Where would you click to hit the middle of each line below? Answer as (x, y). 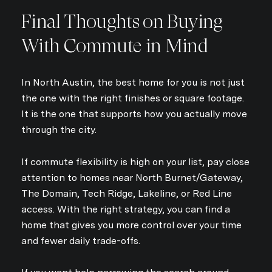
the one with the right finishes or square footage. (133, 98)
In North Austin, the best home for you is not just (133, 82)
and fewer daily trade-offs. (81, 240)
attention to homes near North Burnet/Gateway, (132, 177)
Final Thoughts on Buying (122, 22)
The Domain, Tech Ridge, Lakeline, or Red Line (127, 193)
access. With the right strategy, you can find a (126, 209)
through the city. (59, 129)
